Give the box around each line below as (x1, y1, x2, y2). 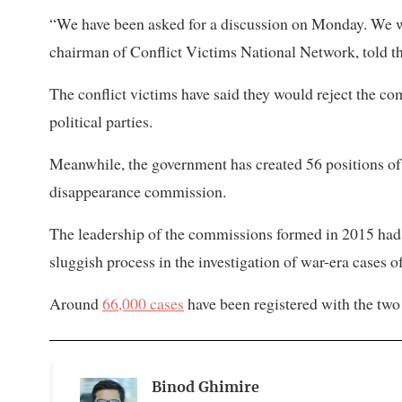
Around (49, 293, 102, 315)
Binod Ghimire (151, 380, 259, 396)
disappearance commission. (49, 180, 226, 203)
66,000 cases (102, 293, 184, 315)
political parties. (49, 110, 153, 133)
